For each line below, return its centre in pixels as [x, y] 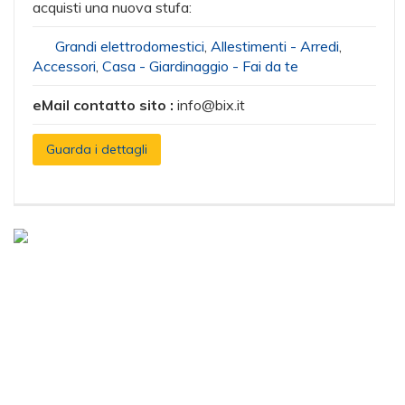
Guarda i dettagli [97, 149]
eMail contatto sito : [105, 105]
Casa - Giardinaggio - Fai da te [200, 66]
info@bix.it [211, 105]
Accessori [64, 66]
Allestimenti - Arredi [275, 46]
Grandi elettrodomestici [130, 46]
